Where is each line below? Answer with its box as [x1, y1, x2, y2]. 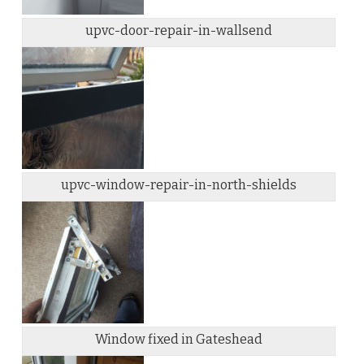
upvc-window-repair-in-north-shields [61, 177, 297, 193]
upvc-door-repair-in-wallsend [85, 23, 273, 39]
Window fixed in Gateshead [95, 331, 263, 348]
